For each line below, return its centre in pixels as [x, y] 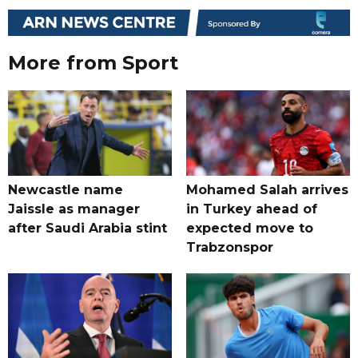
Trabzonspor [229, 248]
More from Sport [93, 63]
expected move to [249, 229]
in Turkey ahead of [251, 209]
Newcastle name [66, 190]
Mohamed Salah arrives [267, 190]
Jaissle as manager [74, 209]
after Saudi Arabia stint [88, 229]
